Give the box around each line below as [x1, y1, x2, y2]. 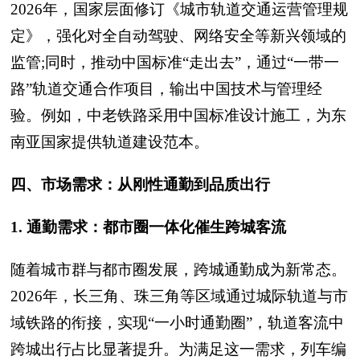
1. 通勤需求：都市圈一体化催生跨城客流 [10, 219, 286, 235]
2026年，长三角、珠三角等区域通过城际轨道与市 [10, 288, 348, 305]
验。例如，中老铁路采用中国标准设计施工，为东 [10, 107, 346, 124]
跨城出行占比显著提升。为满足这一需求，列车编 [10, 341, 346, 358]
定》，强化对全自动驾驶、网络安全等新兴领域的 [10, 27, 346, 44]
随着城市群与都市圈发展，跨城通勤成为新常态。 [10, 261, 346, 278]
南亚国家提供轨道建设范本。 [10, 133, 209, 150]
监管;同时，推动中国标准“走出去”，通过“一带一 [10, 54, 339, 71]
